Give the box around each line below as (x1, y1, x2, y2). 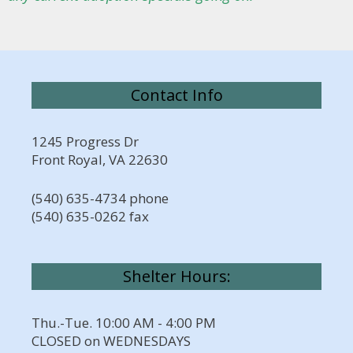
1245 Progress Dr (32, 132, 139, 150)
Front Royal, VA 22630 (32, 150, 168, 169)
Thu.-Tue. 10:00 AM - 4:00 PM (32, 314, 216, 332)
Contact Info (130, 84, 223, 106)
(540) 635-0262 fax (32, 206, 149, 225)
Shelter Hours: (122, 266, 231, 287)
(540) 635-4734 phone (32, 188, 169, 207)
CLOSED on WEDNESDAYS (32, 332, 191, 350)
